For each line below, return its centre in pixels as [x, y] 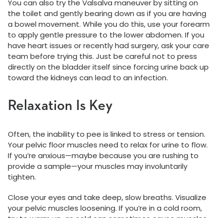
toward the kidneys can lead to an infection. [88, 78]
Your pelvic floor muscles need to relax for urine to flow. [108, 145]
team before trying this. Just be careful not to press [102, 56]
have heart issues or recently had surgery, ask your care [109, 46]
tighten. [22, 177]
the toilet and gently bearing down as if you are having [107, 14]
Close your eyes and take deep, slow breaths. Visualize [107, 198]
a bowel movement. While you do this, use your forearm [109, 24]
